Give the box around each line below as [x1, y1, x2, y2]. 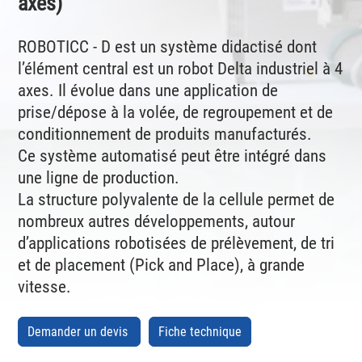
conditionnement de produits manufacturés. [18, 124, 313, 144]
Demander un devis [27, 323, 132, 339]
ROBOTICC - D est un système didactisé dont [18, 36, 318, 57]
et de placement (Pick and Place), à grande [18, 255, 305, 275]
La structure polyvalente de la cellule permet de [18, 189, 335, 209]
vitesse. [18, 276, 72, 297]
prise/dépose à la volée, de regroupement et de [18, 102, 334, 122]
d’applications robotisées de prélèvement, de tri [18, 233, 335, 253]
